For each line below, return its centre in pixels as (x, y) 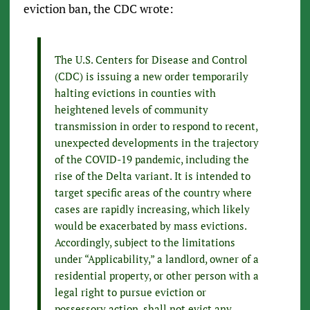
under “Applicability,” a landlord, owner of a (156, 259)
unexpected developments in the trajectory (156, 143)
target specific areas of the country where (153, 193)
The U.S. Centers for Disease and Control (151, 60)
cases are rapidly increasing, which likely (152, 209)
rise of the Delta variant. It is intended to (152, 176)
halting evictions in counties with (135, 93)
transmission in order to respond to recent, (156, 126)
